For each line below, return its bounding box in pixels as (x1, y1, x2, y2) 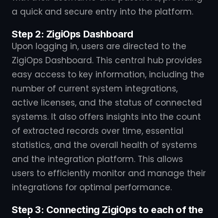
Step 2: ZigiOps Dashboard (12, 28, 134, 40)
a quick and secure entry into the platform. (12, 6, 193, 18)
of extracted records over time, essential (12, 125, 183, 137)
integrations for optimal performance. (12, 182, 172, 193)
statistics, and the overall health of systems (12, 139, 197, 151)
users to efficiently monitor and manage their (12, 167, 206, 179)
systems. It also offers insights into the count (12, 111, 201, 123)
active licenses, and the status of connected (12, 97, 202, 109)
